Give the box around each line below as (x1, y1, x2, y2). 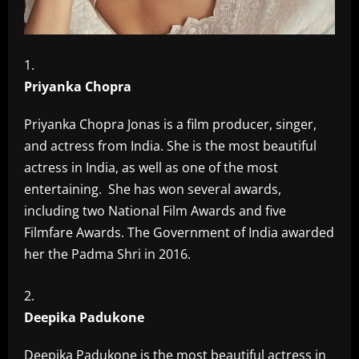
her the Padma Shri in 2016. (24, 245, 191, 263)
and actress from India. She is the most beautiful (24, 137, 317, 155)
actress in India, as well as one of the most (24, 159, 278, 176)
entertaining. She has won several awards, (24, 180, 281, 198)
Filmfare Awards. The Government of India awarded (24, 224, 334, 241)
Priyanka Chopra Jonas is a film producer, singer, (24, 115, 317, 133)
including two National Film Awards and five (24, 202, 286, 220)
